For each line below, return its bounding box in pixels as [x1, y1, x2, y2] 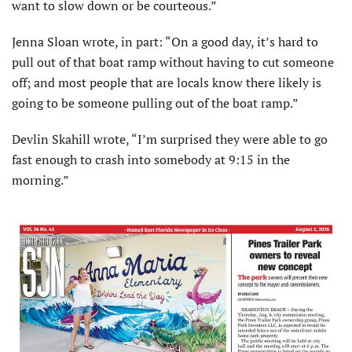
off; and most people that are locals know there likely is [12, 74, 321, 92]
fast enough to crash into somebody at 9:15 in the [12, 151, 290, 169]
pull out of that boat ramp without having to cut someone [12, 53, 334, 71]
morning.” [12, 171, 69, 189]
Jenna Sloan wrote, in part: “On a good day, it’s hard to [12, 33, 318, 51]
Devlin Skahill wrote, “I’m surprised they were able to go [12, 130, 328, 148]
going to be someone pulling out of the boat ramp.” [12, 94, 299, 112]
